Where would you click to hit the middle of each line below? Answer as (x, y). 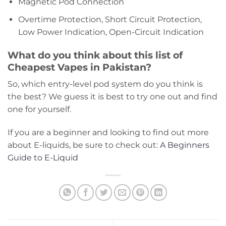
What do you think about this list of (95, 55)
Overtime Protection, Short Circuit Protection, (110, 19)
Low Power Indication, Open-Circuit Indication (111, 32)
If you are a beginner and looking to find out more (108, 133)
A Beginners (185, 145)
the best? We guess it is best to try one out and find (112, 97)
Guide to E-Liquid (43, 158)
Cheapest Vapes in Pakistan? (79, 67)
